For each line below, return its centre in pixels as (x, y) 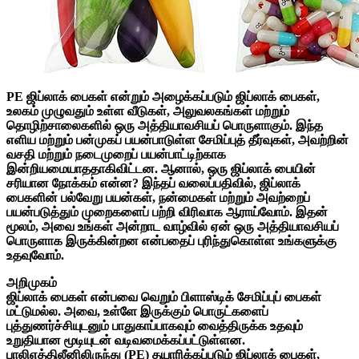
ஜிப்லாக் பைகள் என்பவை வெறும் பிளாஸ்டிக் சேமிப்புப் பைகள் (164, 296)
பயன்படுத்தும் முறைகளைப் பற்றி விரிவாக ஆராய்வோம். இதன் (167, 212)
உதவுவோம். (35, 255)
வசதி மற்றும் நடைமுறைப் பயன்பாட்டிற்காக (116, 154)
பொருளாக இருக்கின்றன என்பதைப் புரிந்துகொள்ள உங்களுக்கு (171, 240)
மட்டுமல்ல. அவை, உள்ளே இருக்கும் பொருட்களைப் (137, 311)
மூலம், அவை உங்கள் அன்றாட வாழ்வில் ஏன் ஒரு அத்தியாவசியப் (173, 226)
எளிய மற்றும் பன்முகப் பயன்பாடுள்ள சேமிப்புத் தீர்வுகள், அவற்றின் (177, 139)
